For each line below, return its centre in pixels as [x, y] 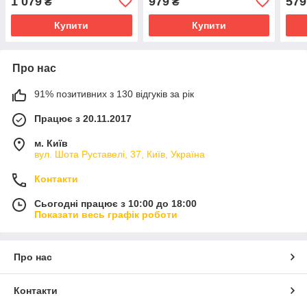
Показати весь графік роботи [106, 214]
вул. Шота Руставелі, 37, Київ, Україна [120, 154]
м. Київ [51, 143]
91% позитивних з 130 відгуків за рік [114, 94]
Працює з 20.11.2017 [83, 118]
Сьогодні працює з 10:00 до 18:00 [115, 203]
